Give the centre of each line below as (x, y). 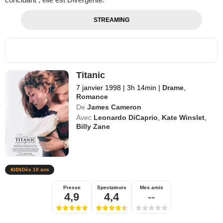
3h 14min (142, 87)
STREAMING (111, 20)
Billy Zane (93, 126)
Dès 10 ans (36, 169)
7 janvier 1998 (99, 87)
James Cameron (114, 107)
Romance (92, 96)
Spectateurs (111, 187)
